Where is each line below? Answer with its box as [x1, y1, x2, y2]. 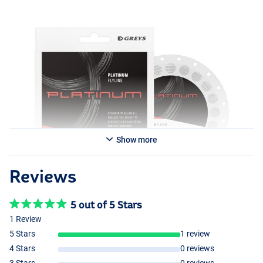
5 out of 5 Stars [70, 199, 142, 211]
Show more [114, 135, 157, 145]
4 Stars [9, 244, 35, 254]
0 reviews [180, 244, 215, 254]
